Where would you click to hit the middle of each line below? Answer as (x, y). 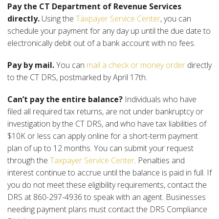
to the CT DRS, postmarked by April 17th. (77, 77)
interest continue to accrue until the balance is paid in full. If (109, 172)
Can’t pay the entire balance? (65, 99)
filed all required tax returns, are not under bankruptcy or (105, 111)
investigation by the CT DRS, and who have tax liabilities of (107, 123)
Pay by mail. (31, 65)
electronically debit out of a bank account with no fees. (101, 43)
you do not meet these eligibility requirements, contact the (107, 185)
